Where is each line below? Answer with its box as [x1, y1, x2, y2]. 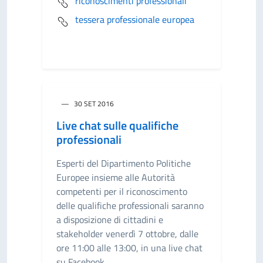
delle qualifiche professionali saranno [56, 198, 204, 213]
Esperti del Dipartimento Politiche [56, 156, 191, 170]
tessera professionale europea [75, 12, 194, 26]
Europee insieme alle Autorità [56, 170, 175, 184]
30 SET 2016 [74, 98, 114, 109]
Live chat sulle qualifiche [56, 116, 178, 134]
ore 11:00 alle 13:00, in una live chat [56, 241, 203, 255]
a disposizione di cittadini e [56, 213, 163, 227]
